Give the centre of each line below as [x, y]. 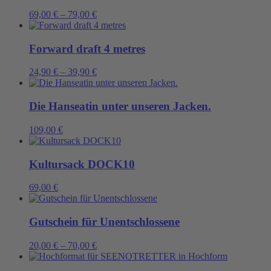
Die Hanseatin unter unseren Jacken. [120, 106]
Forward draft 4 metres [87, 48]
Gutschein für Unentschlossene [104, 222]
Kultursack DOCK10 [82, 164]
